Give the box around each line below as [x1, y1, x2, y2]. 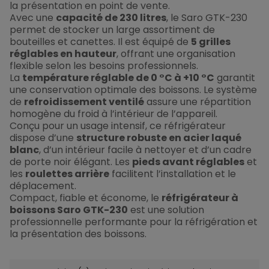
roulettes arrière [25, 166, 109, 181]
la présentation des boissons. [10, 226, 147, 241]
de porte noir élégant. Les [10, 154, 132, 169]
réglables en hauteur [10, 46, 116, 61]
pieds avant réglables [132, 154, 244, 169]
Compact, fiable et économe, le [10, 190, 162, 205]
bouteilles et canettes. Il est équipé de [10, 34, 191, 49]
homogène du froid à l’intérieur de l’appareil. [10, 106, 217, 121]
